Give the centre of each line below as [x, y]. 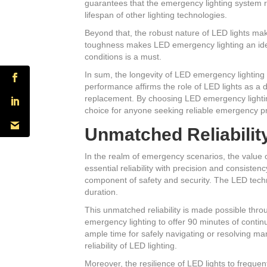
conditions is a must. [123, 57]
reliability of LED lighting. [131, 246]
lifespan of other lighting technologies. [156, 15]
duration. [101, 192]
